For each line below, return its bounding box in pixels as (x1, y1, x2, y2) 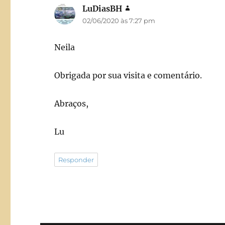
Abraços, (54, 98, 89, 109)
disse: (130, 4, 154, 14)
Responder (58, 156, 94, 164)
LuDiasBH (82, 4, 123, 14)
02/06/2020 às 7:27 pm (82, 17, 156, 25)
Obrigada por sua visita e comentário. (54, 70, 202, 81)
